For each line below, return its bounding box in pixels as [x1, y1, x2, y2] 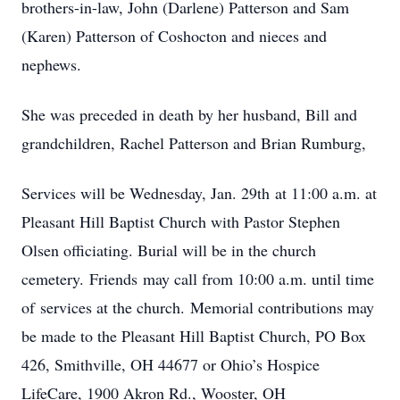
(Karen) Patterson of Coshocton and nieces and [21, 25, 327, 46]
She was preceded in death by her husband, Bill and [21, 104, 357, 125]
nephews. [21, 54, 81, 75]
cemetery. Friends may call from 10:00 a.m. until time [21, 268, 374, 289]
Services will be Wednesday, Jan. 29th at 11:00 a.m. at [21, 182, 377, 204]
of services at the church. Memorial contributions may [21, 296, 374, 318]
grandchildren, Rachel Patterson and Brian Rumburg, [21, 132, 366, 154]
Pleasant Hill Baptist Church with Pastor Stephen [21, 211, 340, 232]
